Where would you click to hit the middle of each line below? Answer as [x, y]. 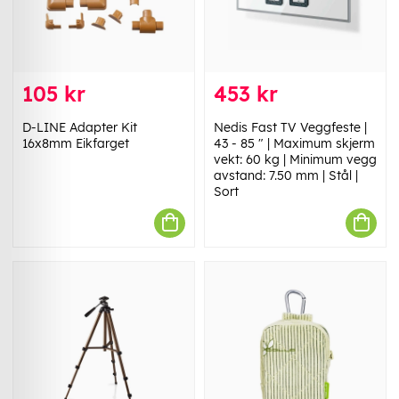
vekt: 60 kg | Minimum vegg [295, 159]
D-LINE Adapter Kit [80, 127]
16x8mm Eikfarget [76, 143]
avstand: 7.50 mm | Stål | [286, 175]
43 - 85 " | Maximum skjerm [294, 143]
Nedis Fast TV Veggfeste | [290, 127]
